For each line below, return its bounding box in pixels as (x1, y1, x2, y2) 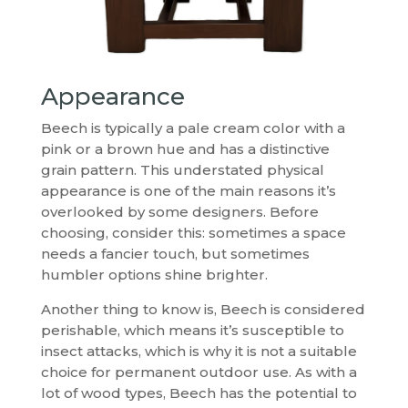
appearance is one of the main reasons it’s (40, 182, 336, 200)
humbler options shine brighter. (40, 266, 268, 284)
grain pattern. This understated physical (40, 161, 324, 179)
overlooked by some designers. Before (40, 203, 319, 221)
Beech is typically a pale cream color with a (40, 119, 345, 138)
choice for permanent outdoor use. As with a (40, 363, 357, 382)
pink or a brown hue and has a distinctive (40, 140, 330, 158)
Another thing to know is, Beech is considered (40, 301, 365, 319)
